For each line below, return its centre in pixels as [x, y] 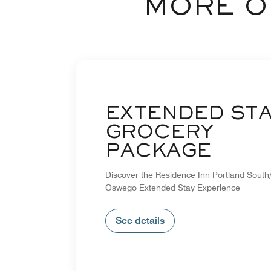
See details [140, 220]
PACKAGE [158, 152]
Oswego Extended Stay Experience [173, 187]
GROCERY [159, 133]
